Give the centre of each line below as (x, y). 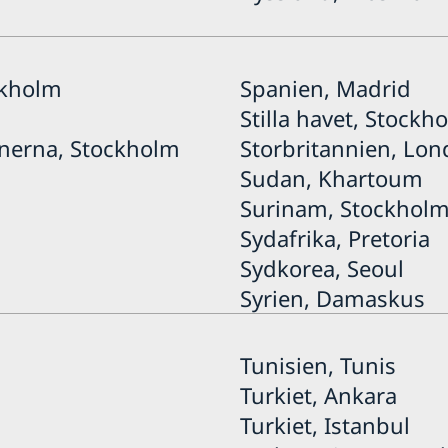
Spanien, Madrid (325, 87)
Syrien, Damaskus (332, 297)
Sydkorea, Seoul (321, 267)
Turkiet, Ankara (318, 394)
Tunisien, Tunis (317, 364)
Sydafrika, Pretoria (334, 237)
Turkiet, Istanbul (324, 424)
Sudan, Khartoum (331, 177)
